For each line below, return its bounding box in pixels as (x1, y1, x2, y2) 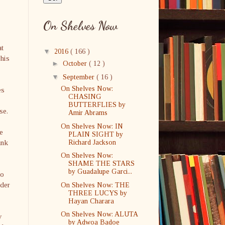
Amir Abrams (68, 109, 107, 117)
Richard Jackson (68, 138, 116, 146)
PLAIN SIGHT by (68, 130, 123, 138)
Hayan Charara (68, 197, 114, 205)
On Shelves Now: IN (60, 122, 123, 130)
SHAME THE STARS (68, 160, 135, 167)
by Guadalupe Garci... (68, 168, 132, 175)
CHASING (68, 93, 101, 100)
